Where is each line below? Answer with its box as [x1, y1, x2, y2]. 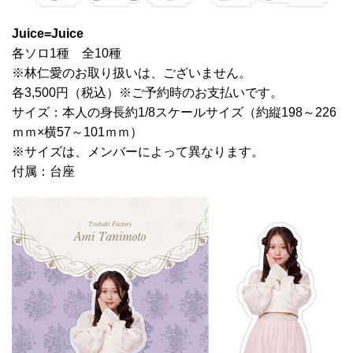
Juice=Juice [12, 27, 84, 41]
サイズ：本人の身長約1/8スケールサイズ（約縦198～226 [12, 106, 336, 120]
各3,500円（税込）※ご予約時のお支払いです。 [12, 86, 283, 100]
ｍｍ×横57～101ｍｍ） [12, 125, 143, 139]
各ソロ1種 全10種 [12, 46, 121, 61]
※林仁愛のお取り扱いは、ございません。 [12, 66, 251, 80]
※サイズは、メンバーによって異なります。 [12, 145, 264, 159]
